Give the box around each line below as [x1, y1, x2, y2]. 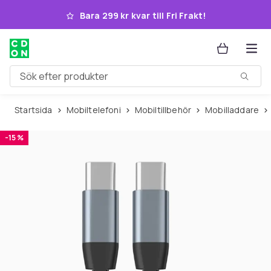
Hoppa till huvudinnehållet [25, 7, 152, 21]
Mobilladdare [212, 104, 260, 116]
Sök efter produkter [10, 74, 98, 88]
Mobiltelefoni [73, 104, 121, 116]
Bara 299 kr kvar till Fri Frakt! [79, 10, 206, 21]
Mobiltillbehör [142, 104, 192, 116]
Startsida [19, 104, 53, 116]
